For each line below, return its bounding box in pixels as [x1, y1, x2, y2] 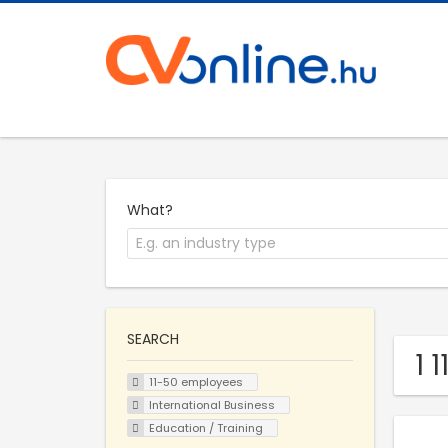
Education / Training [148, 419, 263, 436]
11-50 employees [148, 374, 243, 391]
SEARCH [127, 329, 179, 350]
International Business [148, 396, 275, 413]
